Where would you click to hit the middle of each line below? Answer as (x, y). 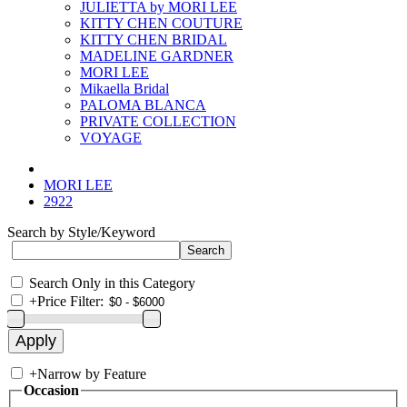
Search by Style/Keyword (81, 232)
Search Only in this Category (112, 283)
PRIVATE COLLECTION (158, 121)
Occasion (51, 390)
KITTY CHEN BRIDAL (154, 40)
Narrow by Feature (92, 374)
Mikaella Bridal (124, 89)
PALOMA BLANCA (143, 105)
